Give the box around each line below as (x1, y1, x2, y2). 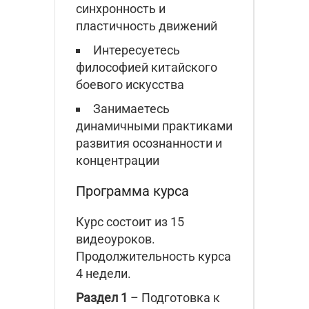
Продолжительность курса (76, 248, 231, 263)
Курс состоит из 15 (76, 214, 184, 229)
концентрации (76, 152, 159, 168)
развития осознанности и (76, 135, 222, 150)
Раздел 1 (76, 290, 130, 305)
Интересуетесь (93, 42, 180, 57)
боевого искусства (76, 77, 184, 92)
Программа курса (76, 182, 189, 199)
